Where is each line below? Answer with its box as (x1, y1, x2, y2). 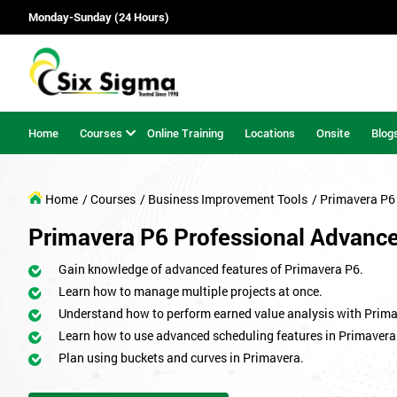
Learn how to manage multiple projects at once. (58, 283, 323, 300)
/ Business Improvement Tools (140, 191, 307, 208)
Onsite (316, 124, 350, 141)
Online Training (147, 124, 223, 141)
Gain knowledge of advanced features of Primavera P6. (58, 261, 363, 278)
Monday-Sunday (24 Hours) (28, 9, 169, 26)
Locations (245, 124, 295, 141)
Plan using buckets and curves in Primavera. (58, 349, 304, 367)
